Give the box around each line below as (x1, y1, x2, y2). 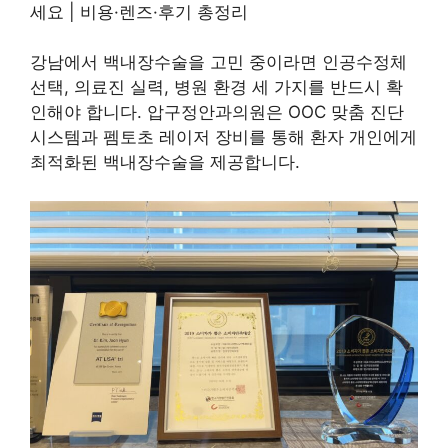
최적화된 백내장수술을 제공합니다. (30, 152, 300, 172)
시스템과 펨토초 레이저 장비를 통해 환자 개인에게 (30, 127, 417, 147)
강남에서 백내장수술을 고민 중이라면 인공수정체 (30, 52, 407, 72)
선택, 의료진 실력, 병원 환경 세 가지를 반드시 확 (30, 77, 403, 97)
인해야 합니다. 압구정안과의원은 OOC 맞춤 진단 (30, 102, 404, 122)
